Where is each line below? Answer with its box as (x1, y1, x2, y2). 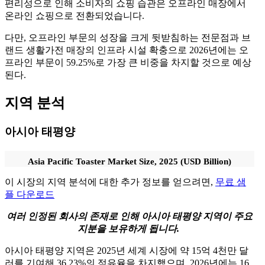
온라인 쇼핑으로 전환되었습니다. (5, 11, 144, 21)
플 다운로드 (5, 189, 54, 199)
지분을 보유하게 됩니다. (77, 223, 182, 234)
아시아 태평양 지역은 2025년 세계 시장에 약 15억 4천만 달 (5, 245, 248, 256)
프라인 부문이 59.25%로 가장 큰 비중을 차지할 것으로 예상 (5, 57, 251, 68)
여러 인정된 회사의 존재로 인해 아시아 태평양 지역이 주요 (7, 211, 253, 221)
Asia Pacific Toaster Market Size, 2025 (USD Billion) (28, 156, 231, 166)
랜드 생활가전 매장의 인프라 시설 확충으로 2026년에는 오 (5, 45, 248, 56)
